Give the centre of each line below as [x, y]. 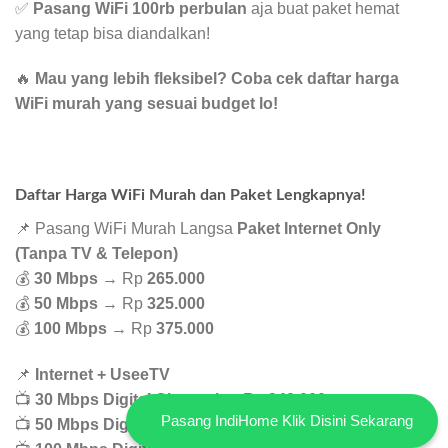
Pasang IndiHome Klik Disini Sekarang [287, 420]
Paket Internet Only [309, 228]
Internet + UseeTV [102, 374]
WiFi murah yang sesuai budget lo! [146, 104]
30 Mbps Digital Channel [127, 399]
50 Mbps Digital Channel [127, 424]
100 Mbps [70, 328]
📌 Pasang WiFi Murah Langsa [126, 228]
